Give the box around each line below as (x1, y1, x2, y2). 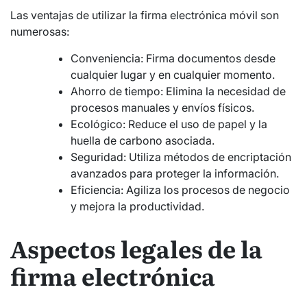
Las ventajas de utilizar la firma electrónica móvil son (10, 8, 279, 23)
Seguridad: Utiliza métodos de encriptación (71, 150, 291, 164)
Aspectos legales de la (10, 230, 262, 265)
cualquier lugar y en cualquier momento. (71, 68, 275, 82)
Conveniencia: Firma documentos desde (71, 51, 275, 66)
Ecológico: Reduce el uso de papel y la (71, 117, 267, 132)
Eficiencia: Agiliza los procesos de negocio (71, 183, 290, 197)
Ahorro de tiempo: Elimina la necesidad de (71, 84, 286, 99)
